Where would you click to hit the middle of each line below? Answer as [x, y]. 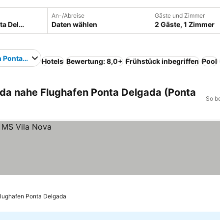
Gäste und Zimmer [180, 15]
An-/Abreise [68, 15]
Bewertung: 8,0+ [95, 61]
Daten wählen [74, 24]
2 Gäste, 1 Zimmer [185, 24]
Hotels [53, 61]
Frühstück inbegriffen [163, 61]
